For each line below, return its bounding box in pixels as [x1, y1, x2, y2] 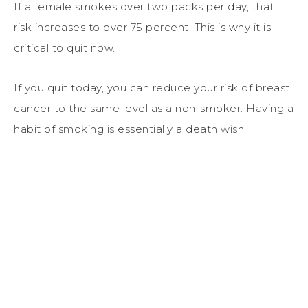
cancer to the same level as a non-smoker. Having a [14, 101, 294, 115]
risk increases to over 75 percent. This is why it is [14, 20, 271, 34]
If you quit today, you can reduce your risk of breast [14, 80, 290, 94]
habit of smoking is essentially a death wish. [14, 122, 247, 135]
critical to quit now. [14, 41, 115, 54]
